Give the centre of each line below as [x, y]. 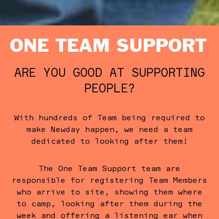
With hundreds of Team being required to [109, 117]
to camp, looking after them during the [109, 203]
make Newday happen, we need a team [109, 129]
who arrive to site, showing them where [109, 191]
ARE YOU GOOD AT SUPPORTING [109, 72]
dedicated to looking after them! [109, 141]
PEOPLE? [109, 88]
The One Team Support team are [109, 168]
